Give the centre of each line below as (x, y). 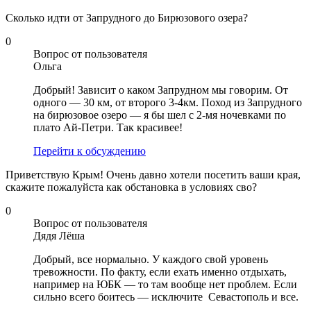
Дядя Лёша (59, 236)
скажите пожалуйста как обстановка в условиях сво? (131, 187)
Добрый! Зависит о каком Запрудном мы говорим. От (161, 90)
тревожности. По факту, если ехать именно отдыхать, (160, 272)
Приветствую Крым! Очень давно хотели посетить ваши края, (153, 175)
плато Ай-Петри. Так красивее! (114, 128)
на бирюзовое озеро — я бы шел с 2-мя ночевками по (160, 115)
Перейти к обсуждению (90, 151)
